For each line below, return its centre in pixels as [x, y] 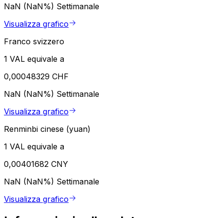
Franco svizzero [34, 42]
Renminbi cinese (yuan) [47, 129]
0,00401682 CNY [36, 164]
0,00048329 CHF [36, 77]
